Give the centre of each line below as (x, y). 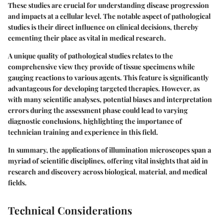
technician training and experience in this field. (83, 132)
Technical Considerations (70, 210)
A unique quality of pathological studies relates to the (90, 55)
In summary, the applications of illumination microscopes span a (110, 150)
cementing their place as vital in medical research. (87, 38)
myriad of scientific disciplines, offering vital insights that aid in (108, 161)
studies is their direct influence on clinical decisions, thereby (103, 27)
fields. (17, 182)
